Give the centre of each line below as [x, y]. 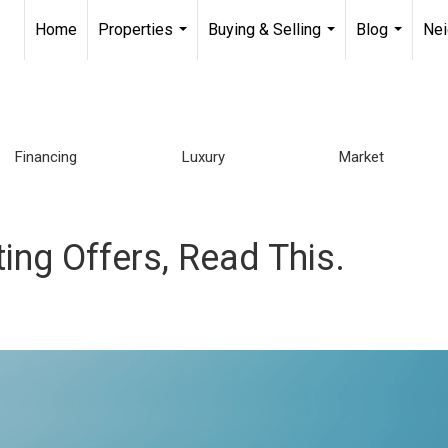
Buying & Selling [264, 29]
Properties [135, 29]
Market [361, 156]
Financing [45, 156]
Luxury [203, 156]
